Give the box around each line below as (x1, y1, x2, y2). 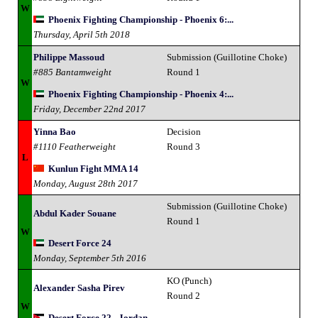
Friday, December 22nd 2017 (33, 103, 146, 114)
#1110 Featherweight (33, 141, 116, 152)
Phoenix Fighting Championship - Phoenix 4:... (48, 88, 234, 99)
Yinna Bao (33, 126, 76, 137)
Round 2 (167, 290, 200, 301)
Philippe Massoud (33, 51, 104, 62)
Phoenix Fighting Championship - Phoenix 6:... (48, 13, 234, 25)
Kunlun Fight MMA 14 (48, 163, 138, 174)
